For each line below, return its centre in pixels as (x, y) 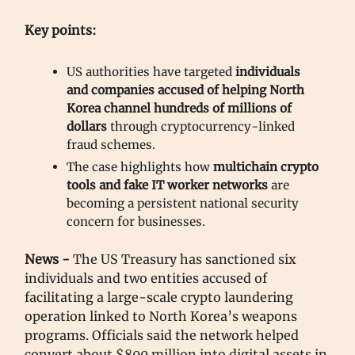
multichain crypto (266, 166)
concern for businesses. (136, 221)
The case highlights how (140, 166)
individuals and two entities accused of (146, 278)
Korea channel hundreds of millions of (179, 108)
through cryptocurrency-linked (201, 126)
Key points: (61, 30)
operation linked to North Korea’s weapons (161, 316)
